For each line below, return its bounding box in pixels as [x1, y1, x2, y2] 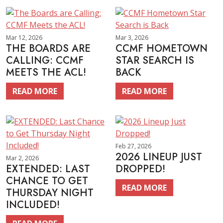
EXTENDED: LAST [6, 162, 90, 176]
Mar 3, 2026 [115, 33, 148, 42]
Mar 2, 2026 [6, 154, 39, 162]
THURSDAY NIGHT [6, 186, 94, 200]
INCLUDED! [6, 198, 60, 212]
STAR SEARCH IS [115, 53, 194, 68]
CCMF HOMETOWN [115, 41, 208, 56]
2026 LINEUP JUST [115, 150, 202, 164]
